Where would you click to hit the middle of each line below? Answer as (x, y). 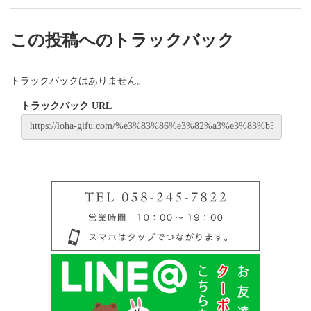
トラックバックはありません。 (78, 81)
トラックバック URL (66, 106)
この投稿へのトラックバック (123, 40)
